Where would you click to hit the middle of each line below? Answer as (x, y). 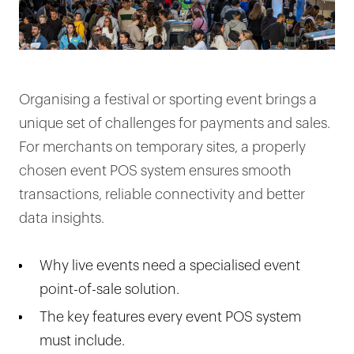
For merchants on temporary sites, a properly (162, 147)
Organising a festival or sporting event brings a (168, 100)
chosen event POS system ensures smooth (155, 171)
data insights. (62, 218)
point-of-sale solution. (109, 290)
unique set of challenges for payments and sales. (175, 124)
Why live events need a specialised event (170, 266)
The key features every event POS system (170, 317)
